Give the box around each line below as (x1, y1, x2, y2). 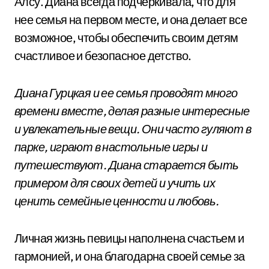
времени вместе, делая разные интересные (14, 103, 250, 118)
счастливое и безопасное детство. (14, 48, 192, 63)
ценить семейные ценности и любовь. (14, 193, 219, 208)
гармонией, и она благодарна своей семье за (14, 249, 245, 264)
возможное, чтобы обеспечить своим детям (14, 30, 238, 45)
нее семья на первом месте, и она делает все (14, 12, 247, 27)
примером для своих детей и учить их (14, 175, 215, 190)
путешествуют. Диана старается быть (14, 157, 239, 172)
